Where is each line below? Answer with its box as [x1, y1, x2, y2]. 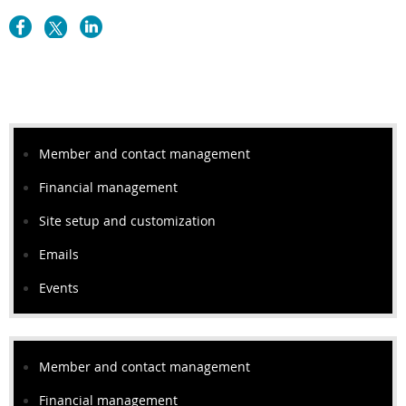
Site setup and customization [39, 212, 216, 230]
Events [39, 279, 79, 297]
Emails [39, 246, 79, 264]
